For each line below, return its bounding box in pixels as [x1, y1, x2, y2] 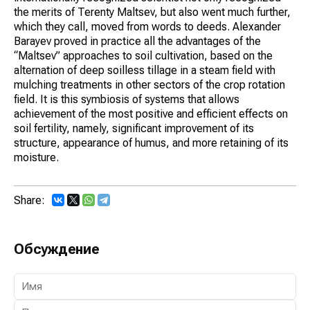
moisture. [14, 150, 59, 164]
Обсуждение [14, 240, 100, 257]
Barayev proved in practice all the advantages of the [14, 34, 261, 48]
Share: [14, 193, 45, 207]
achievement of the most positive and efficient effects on [14, 107, 288, 120]
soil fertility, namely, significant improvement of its [14, 121, 254, 135]
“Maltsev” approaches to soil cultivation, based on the [14, 48, 273, 62]
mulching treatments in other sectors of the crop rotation [14, 77, 285, 91]
